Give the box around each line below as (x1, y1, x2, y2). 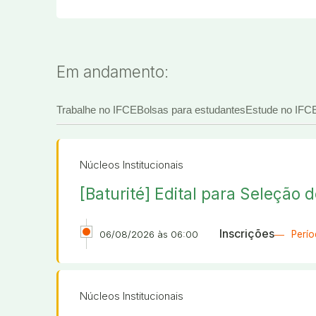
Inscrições (219, 226, 274, 241)
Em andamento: (56, 61, 169, 81)
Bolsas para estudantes (137, 103, 245, 116)
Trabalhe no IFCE (56, 103, 137, 116)
